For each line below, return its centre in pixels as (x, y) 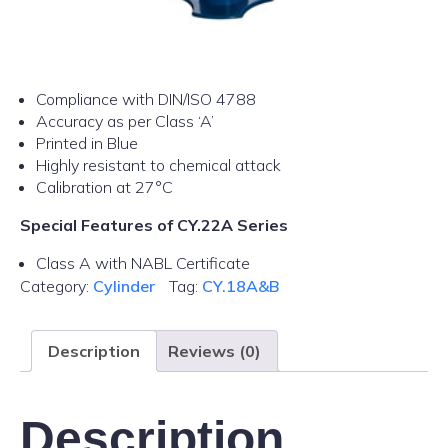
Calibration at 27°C (104, 187)
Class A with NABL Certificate (143, 263)
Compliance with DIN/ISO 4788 (146, 99)
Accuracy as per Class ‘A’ (125, 121)
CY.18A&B (240, 286)
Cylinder (124, 286)
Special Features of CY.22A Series (154, 225)
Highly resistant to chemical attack (158, 165)
